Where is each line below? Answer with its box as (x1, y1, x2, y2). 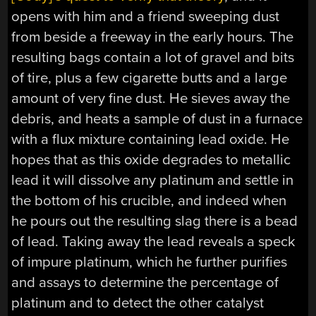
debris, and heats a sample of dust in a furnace (11, 109, 303, 128)
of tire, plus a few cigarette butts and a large (11, 68, 288, 87)
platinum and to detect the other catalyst (11, 293, 265, 312)
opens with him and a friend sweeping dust (11, 7, 280, 25)
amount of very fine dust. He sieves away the (11, 89, 291, 107)
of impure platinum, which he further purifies (11, 253, 288, 271)
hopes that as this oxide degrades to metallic (11, 150, 291, 169)
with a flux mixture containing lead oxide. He (11, 130, 290, 148)
